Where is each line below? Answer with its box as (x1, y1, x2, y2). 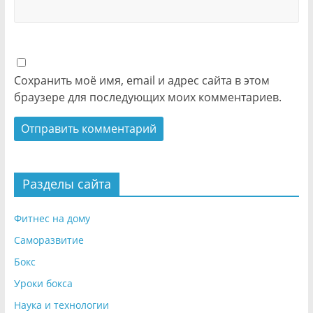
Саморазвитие (13, 233, 84, 247)
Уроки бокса (13, 277, 73, 291)
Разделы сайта (22, 175, 111, 193)
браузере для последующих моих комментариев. (13, 89, 282, 105)
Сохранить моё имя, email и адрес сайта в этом (13, 73, 270, 89)
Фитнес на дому (13, 212, 90, 226)
